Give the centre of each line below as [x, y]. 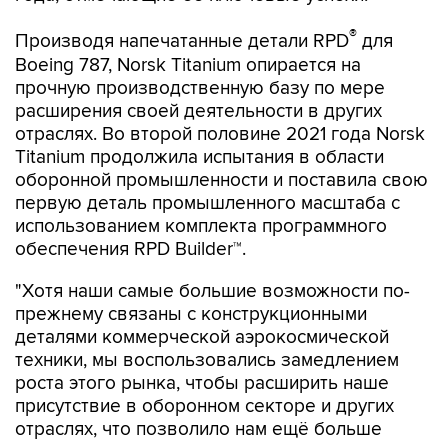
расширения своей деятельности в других [198, 111]
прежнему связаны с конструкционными [191, 314]
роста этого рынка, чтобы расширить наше [202, 383]
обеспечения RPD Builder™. [130, 249]
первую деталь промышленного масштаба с [207, 203]
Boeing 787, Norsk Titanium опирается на [188, 65]
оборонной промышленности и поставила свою [221, 180]
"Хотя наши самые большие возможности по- [212, 291]
